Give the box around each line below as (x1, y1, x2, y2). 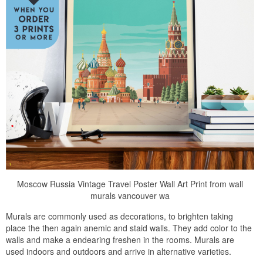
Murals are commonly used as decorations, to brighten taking (6, 210, 233, 222)
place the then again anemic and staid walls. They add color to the (6, 221, 252, 234)
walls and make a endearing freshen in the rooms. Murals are (6, 233, 234, 245)
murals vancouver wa (90, 189, 170, 201)
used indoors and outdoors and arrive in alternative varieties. (6, 245, 231, 257)
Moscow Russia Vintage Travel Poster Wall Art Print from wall (17, 177, 243, 190)
